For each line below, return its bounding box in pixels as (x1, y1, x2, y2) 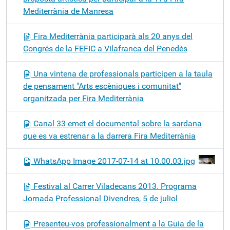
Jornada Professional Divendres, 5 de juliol (23, 194, 178, 203)
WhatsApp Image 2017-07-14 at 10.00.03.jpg (33, 156, 195, 166)
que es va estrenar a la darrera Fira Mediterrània (23, 131, 196, 141)
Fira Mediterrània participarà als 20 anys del (31, 31, 193, 41)
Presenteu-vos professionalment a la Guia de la (31, 219, 204, 228)
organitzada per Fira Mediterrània (23, 93, 144, 103)
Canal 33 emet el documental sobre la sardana (31, 119, 202, 128)
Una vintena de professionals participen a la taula (31, 69, 213, 79)
